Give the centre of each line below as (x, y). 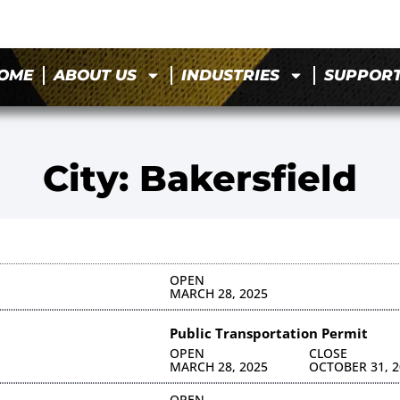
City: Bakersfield (200, 178)
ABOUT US (96, 75)
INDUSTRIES (231, 75)
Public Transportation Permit (268, 333)
